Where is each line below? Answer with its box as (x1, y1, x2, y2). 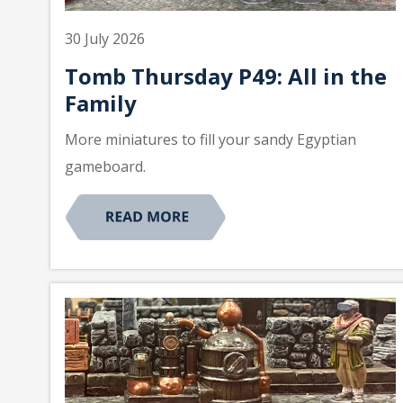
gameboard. (65, 156, 146, 176)
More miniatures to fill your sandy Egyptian (65, 129, 356, 149)
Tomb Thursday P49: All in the (65, 60, 387, 91)
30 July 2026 (65, 28, 145, 49)
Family (65, 87, 137, 118)
